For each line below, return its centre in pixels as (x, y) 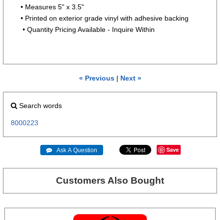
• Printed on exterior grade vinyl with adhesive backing (105, 18)
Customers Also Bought (110, 181)
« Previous (96, 78)
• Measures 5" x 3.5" (53, 7)
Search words (40, 106)
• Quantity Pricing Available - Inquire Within (88, 29)
